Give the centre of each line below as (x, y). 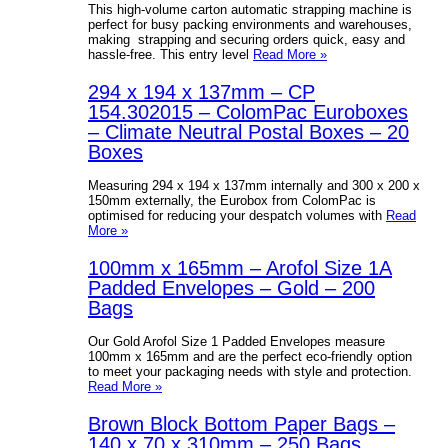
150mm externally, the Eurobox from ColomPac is (232, 200)
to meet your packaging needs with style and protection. (250, 371)
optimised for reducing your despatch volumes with (237, 215)
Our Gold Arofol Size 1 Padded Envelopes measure (236, 341)
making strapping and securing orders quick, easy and (246, 39)
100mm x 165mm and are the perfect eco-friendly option (250, 356)
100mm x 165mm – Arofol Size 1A (240, 267)
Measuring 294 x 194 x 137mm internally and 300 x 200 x (254, 185)
